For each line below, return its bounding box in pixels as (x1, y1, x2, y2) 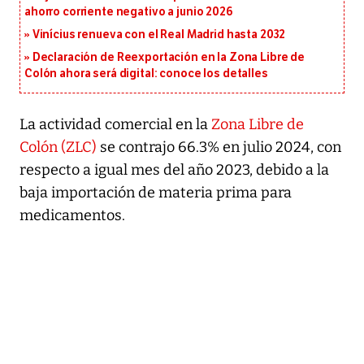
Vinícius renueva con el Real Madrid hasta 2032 (32, 27, 286, 41)
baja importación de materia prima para (19, 183, 292, 201)
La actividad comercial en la (19, 115, 208, 133)
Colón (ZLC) (19, 137, 97, 156)
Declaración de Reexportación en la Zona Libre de (32, 50, 305, 64)
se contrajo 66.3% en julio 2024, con (97, 137, 341, 156)
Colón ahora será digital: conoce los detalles (24, 66, 268, 80)
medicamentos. (19, 206, 125, 224)
